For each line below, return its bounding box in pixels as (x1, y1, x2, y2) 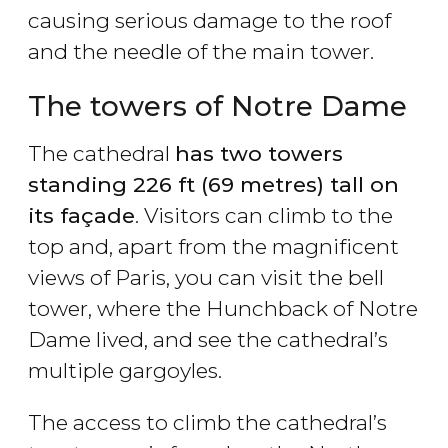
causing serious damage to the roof (28, 8, 391, 34)
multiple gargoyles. (28, 358, 222, 384)
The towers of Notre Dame (28, 89, 407, 124)
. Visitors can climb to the (135, 203, 393, 229)
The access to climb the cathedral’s (28, 410, 387, 436)
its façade (28, 203, 135, 229)
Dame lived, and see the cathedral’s (28, 327, 388, 353)
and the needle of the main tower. (28, 39, 374, 65)
